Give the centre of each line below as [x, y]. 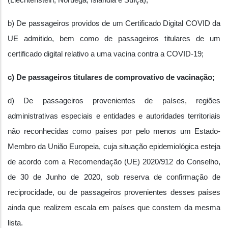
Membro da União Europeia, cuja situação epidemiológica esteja [114, 147]
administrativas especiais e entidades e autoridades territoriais [114, 116]
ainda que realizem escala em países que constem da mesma [114, 208]
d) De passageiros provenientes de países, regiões [114, 101]
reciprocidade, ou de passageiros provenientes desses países [114, 192]
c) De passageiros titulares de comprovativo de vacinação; [111, 77]
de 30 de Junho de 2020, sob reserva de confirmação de [114, 177]
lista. [15, 223]
